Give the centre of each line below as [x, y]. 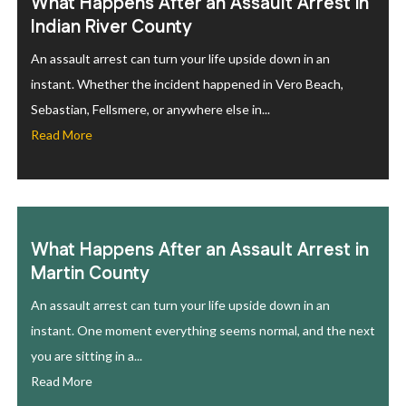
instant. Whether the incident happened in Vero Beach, [187, 84]
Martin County [90, 274]
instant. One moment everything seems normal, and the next [203, 330]
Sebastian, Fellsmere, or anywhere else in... [150, 109]
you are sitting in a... [87, 356]
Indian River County [111, 27]
